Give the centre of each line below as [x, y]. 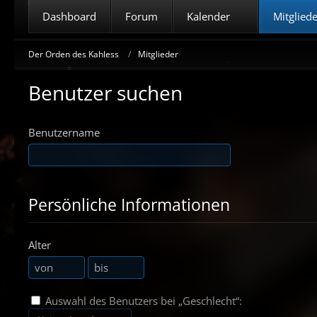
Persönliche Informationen [129, 204]
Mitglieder [158, 54]
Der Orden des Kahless [74, 54]
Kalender [208, 16]
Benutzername [64, 132]
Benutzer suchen [105, 93]
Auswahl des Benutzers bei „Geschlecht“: [142, 301]
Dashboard [69, 16]
